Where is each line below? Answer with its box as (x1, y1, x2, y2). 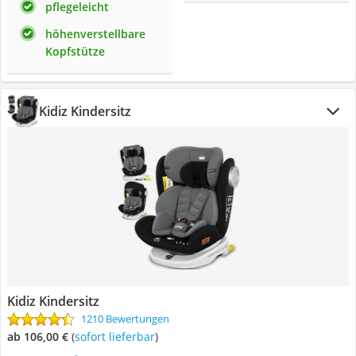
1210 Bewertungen (81, 311, 169, 326)
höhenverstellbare (45, 26, 145, 41)
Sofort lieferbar (80, 329, 155, 344)
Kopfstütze (45, 44, 105, 59)
